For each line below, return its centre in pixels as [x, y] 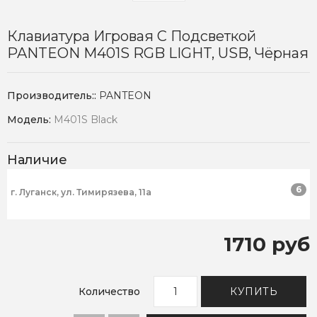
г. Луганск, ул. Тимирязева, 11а [81, 192]
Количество [109, 292]
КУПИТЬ [254, 292]
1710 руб [267, 244]
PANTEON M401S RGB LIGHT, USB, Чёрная [158, 53]
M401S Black [86, 120]
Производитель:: [53, 96]
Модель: [30, 120]
